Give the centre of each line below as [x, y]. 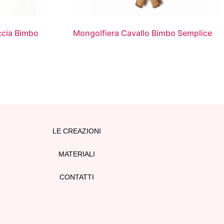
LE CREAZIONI [77, 131]
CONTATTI [77, 177]
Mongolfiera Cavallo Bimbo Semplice [143, 33]
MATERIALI [77, 154]
